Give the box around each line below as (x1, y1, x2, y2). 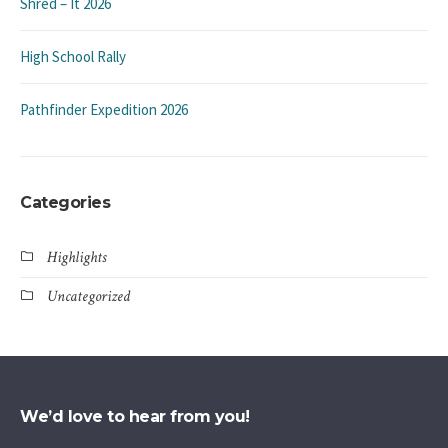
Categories (20, 193, 110, 213)
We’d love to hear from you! (20, 407, 250, 427)
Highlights (47, 247, 106, 269)
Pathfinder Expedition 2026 (20, 100, 188, 120)
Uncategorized (47, 286, 130, 308)
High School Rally (20, 47, 126, 67)
